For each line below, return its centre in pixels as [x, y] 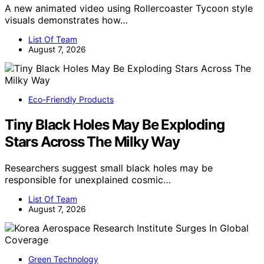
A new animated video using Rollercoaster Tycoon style [129, 8]
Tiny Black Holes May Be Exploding [115, 124]
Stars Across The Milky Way [92, 141]
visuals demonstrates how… [66, 20]
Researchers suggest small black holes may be [109, 168]
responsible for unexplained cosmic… [88, 179]
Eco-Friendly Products [71, 99]
